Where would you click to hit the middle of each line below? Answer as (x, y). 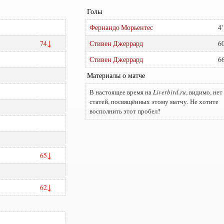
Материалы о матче (116, 75)
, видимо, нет (204, 92)
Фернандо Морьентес (121, 27)
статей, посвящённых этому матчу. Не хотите (154, 101)
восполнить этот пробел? (125, 111)
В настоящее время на (121, 92)
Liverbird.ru (169, 92)
